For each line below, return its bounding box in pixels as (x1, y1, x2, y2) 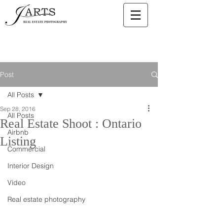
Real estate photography (7, 195, 85, 204)
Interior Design (7, 161, 54, 170)
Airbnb (7, 128, 29, 137)
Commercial (7, 145, 45, 153)
